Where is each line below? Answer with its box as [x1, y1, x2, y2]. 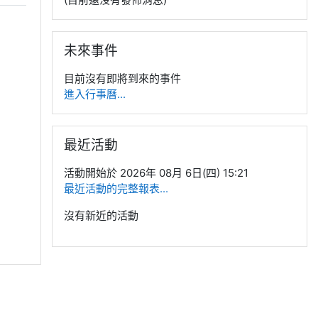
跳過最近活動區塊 [51, 125, 136, 139]
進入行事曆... [64, 87, 126, 101]
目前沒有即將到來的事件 [64, 71, 181, 85]
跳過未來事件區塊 [51, 31, 136, 45]
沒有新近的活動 [64, 208, 138, 222]
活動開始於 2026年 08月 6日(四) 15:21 [64, 165, 248, 180]
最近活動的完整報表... [64, 181, 168, 195]
